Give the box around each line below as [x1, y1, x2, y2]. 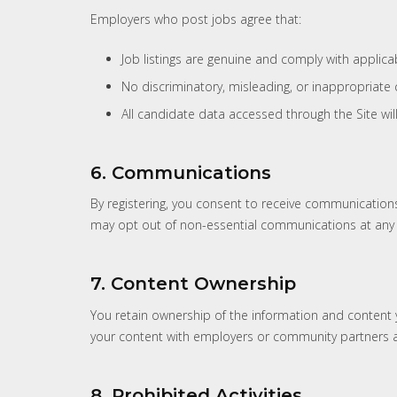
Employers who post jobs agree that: [90, 11, 301, 28]
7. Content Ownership [90, 273, 296, 295]
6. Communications [90, 162, 271, 184]
